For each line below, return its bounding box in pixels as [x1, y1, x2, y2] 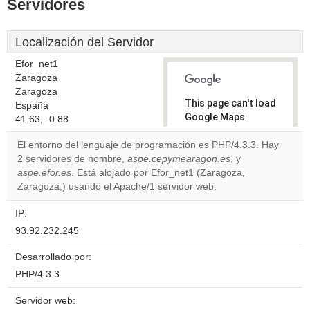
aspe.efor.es [17, 167, 71, 178]
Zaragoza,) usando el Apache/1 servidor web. [17, 181, 217, 192]
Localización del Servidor [15, 35, 154, 49]
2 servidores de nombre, [17, 154, 127, 164]
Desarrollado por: [15, 252, 91, 262]
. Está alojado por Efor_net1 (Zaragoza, [71, 167, 245, 178]
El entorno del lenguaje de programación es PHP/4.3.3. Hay [17, 140, 279, 150]
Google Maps [185, 111, 245, 122]
